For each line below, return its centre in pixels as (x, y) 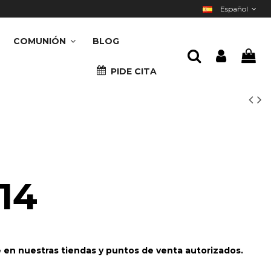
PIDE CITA (133, 71)
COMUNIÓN (41, 41)
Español (234, 9)
